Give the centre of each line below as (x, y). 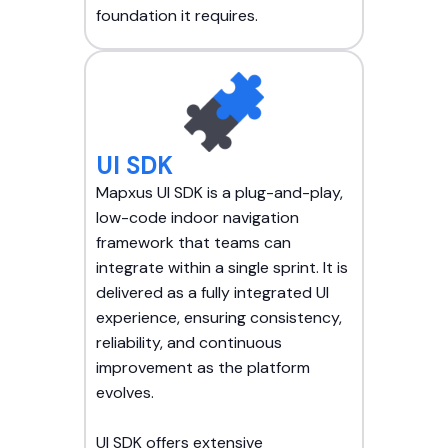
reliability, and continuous (189, 343)
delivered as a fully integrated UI (212, 293)
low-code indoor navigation (197, 218)
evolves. (125, 393)
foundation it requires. (177, 16)
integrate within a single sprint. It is (222, 268)
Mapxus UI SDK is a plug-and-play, (219, 193)
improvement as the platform (203, 368)
